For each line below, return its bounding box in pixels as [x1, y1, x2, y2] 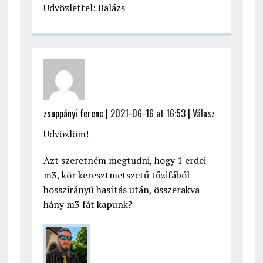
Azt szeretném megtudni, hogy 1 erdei [43, 154, 206, 167]
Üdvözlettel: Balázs [43, 1, 125, 15]
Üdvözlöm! [43, 127, 89, 141]
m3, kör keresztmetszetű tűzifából [43, 168, 190, 182]
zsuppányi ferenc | [43, 106, 110, 121]
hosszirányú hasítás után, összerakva [43, 183, 200, 197]
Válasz [192, 106, 215, 121]
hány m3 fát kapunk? [43, 198, 132, 211]
